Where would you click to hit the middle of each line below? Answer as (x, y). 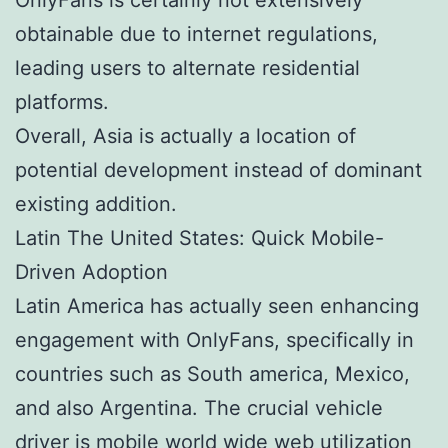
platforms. (62, 101)
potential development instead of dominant (218, 169)
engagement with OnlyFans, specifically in (214, 339)
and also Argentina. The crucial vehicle (199, 407)
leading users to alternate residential (187, 67)
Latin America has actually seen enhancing (217, 305)
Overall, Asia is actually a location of (185, 135)
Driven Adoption (91, 271)
